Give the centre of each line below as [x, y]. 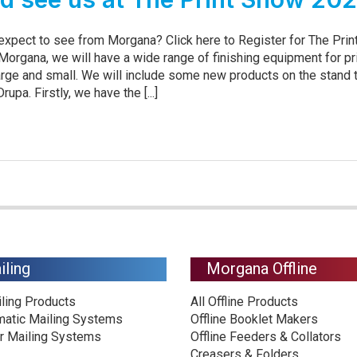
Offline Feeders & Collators [266, 337]
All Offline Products [244, 302]
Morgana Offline [262, 269]
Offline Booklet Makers [254, 319]
